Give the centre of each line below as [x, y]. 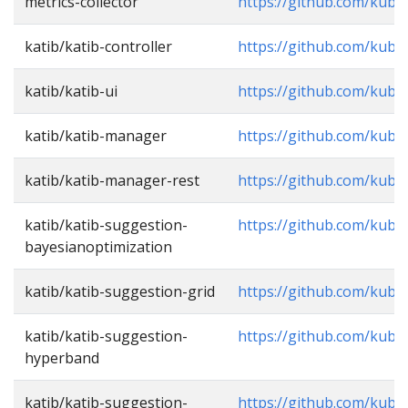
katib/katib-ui [71, 91]
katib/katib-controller [98, 46]
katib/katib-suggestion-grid [120, 291]
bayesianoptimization [98, 247]
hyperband [62, 358]
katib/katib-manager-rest [112, 180]
